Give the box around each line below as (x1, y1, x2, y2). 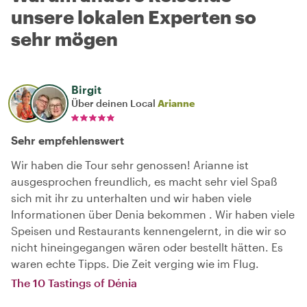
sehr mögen (11, 27, 118, 49)
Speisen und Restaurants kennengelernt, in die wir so (11, 223, 286, 237)
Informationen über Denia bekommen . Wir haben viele (11, 207, 295, 221)
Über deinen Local (71, 97, 158, 109)
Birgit (71, 82, 101, 96)
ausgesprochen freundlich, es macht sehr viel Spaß (11, 174, 277, 188)
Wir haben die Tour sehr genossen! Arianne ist (11, 158, 249, 171)
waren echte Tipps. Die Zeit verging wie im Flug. (11, 256, 259, 270)
